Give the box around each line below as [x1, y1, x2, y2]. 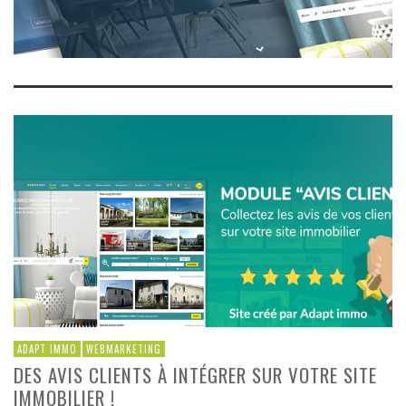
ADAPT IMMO [17, 341, 77, 356]
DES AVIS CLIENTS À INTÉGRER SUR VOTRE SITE [14, 360, 377, 389]
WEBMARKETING [86, 341, 161, 356]
